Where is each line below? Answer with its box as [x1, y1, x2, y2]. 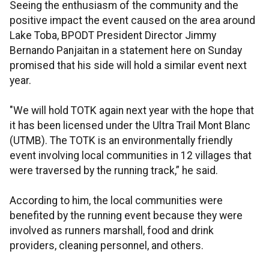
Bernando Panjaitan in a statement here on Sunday [10, 44, 242, 57]
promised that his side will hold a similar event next [10, 59, 247, 72]
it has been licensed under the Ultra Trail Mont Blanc [10, 119, 250, 132]
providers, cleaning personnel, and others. [10, 240, 204, 252]
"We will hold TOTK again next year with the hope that [10, 104, 254, 117]
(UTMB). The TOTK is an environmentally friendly [10, 134, 232, 147]
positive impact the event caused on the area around [10, 14, 255, 27]
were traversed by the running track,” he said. [10, 165, 218, 177]
